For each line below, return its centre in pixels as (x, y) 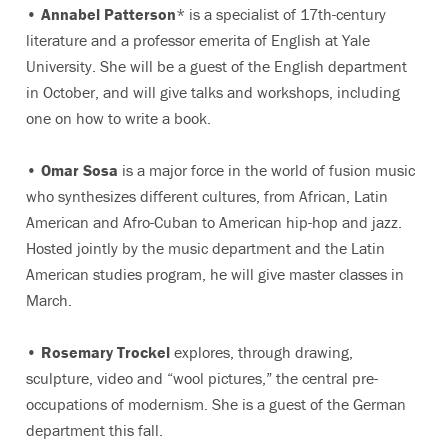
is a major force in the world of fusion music (266, 170)
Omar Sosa (79, 170)
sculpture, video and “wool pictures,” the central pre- (202, 378)
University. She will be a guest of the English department (216, 66)
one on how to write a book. (118, 118)
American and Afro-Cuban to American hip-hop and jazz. (214, 222)
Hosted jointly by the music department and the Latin (205, 248)
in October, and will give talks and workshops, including (213, 92)
